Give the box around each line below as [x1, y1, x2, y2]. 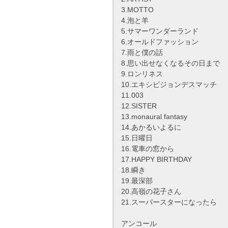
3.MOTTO [121, 6, 154, 14]
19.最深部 [121, 177, 153, 185]
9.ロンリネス [121, 70, 163, 78]
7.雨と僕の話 [121, 48, 163, 57]
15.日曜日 [121, 134, 153, 142]
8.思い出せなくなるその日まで [121, 59, 220, 68]
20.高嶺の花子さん [121, 187, 181, 196]
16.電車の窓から [121, 145, 174, 153]
